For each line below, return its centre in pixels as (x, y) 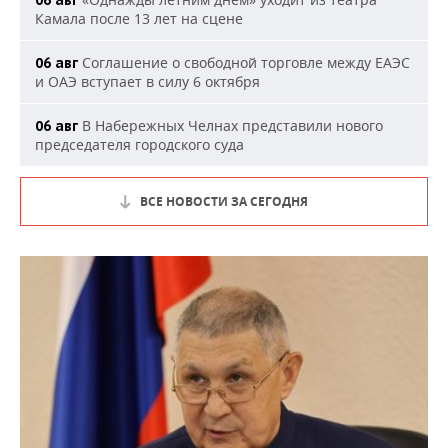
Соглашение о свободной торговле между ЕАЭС (244, 63)
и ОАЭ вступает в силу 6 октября (147, 82)
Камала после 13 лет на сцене (139, 19)
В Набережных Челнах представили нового (230, 126)
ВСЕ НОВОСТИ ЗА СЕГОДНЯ (224, 202)
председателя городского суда (139, 145)
